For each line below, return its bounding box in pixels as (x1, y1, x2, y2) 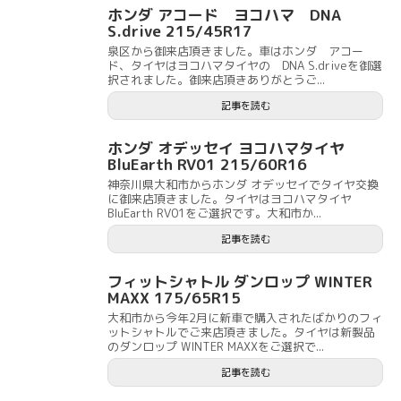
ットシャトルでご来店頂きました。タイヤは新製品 (107, 324, 375, 341)
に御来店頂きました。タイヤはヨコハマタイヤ (107, 191, 352, 208)
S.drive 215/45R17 (107, 21, 252, 42)
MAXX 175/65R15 (107, 287, 241, 309)
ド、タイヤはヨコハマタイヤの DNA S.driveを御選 (107, 57, 382, 74)
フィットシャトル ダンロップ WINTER (107, 271, 372, 293)
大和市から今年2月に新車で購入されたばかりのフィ (107, 310, 382, 327)
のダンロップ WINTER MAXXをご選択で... (107, 338, 324, 355)
